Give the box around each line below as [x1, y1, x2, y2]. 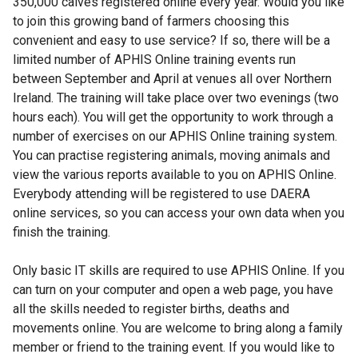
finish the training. [13, 225, 110, 241]
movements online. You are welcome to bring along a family [13, 320, 343, 336]
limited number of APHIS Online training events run [13, 52, 296, 68]
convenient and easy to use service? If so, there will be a [13, 33, 330, 49]
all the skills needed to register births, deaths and [13, 301, 289, 317]
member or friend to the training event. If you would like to [13, 340, 335, 356]
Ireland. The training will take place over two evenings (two [13, 90, 339, 106]
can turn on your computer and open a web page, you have [13, 282, 333, 298]
